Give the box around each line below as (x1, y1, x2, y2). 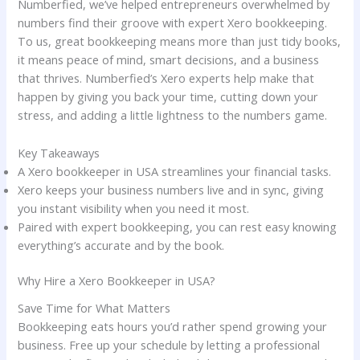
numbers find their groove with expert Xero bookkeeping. (18, 14, 328, 31)
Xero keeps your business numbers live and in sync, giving (18, 181, 325, 198)
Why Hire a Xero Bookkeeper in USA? (18, 272, 216, 289)
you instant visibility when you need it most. (18, 199, 250, 216)
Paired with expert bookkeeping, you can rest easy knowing (18, 218, 337, 235)
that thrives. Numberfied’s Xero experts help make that (18, 70, 315, 87)
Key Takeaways (18, 144, 100, 161)
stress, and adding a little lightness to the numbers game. (18, 107, 328, 124)
